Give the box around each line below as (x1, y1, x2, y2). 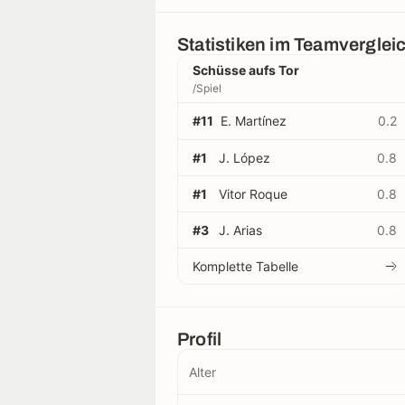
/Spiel (193, 80, 221, 95)
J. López (219, 149, 270, 165)
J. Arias (219, 221, 262, 238)
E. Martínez (221, 113, 287, 129)
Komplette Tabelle (193, 258, 298, 274)
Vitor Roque (219, 185, 287, 202)
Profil (177, 328, 222, 349)
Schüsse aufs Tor (193, 61, 299, 78)
